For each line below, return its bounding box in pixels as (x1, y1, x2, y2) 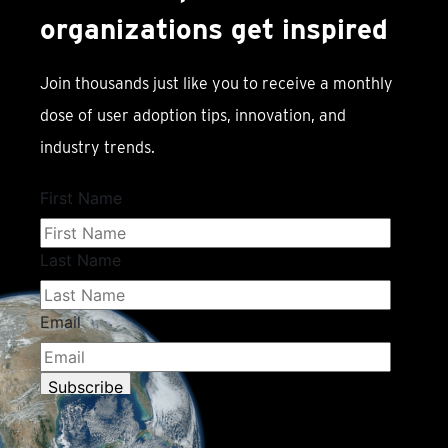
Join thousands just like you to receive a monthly (40, 74, 393, 94)
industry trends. (40, 138, 155, 158)
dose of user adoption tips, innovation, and (40, 106, 346, 126)
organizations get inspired (40, 12, 388, 47)
